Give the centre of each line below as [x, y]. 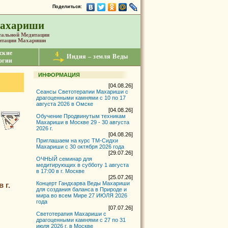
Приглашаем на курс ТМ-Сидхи [77, 140]
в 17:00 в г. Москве [61, 171]
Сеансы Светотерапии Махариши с [82, 92]
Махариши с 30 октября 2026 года [80, 147]
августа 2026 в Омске [65, 104]
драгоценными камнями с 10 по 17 [81, 98]
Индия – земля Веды [97, 56]
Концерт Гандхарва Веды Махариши [83, 183]
